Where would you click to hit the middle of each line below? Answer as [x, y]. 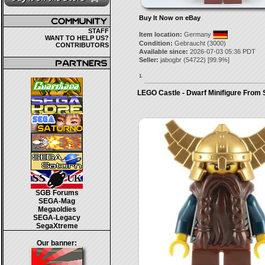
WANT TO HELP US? [77, 38]
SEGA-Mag [57, 201]
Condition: [156, 43]
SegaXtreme [57, 226]
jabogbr [171, 60]
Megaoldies [57, 209]
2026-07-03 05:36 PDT [222, 51]
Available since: [163, 51]
